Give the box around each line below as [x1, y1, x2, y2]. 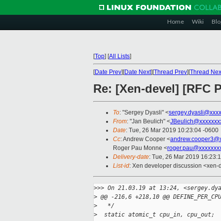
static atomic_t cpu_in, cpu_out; [97, 211, 215, 219]
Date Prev [95, 69, 121, 75]
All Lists [109, 53, 130, 60]
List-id [113, 162, 129, 170]
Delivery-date [113, 153, 149, 161]
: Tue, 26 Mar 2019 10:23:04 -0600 [126, 127, 219, 134]
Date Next [124, 69, 151, 75]
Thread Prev [154, 69, 187, 75]
